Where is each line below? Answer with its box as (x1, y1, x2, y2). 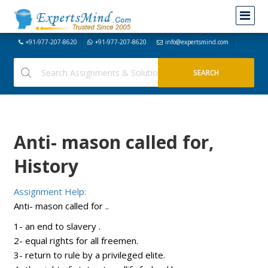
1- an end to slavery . (13, 220, 100, 232)
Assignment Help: (13, 185, 86, 197)
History (13, 154, 78, 178)
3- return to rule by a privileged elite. (13, 249, 165, 261)
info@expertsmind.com (165, 38, 229, 46)
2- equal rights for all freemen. (13, 234, 138, 246)
